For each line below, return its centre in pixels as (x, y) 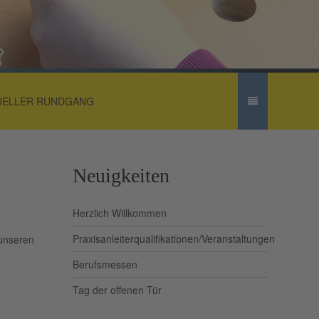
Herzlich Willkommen (120, 213)
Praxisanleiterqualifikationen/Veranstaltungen (174, 239)
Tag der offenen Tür (117, 290)
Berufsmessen (105, 265)
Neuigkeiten (121, 176)
